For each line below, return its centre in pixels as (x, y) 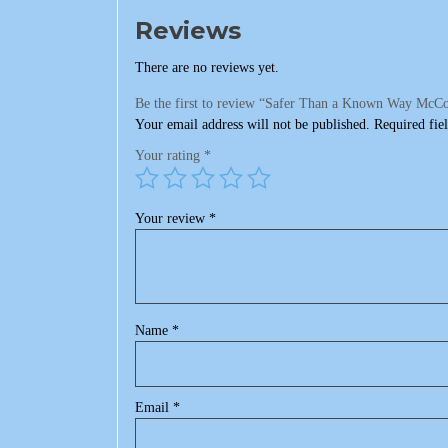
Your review (172, 219)
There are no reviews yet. (207, 68)
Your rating (169, 156)
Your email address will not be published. (252, 125)
